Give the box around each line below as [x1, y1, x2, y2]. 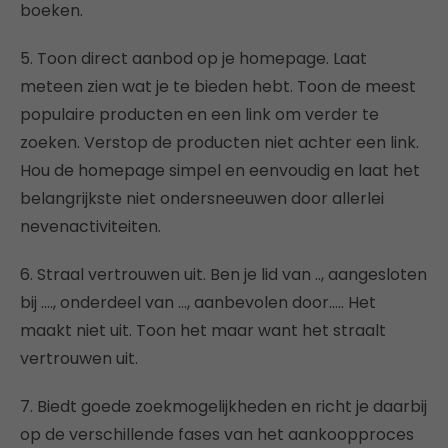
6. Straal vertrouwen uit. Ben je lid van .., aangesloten [20, 262, 427, 286]
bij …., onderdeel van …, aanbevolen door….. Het [20, 290, 376, 314]
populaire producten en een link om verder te [20, 102, 379, 126]
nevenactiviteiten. [20, 214, 161, 238]
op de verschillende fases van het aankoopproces [20, 422, 414, 446]
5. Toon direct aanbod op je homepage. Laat [20, 46, 367, 70]
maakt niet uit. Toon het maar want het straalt [20, 318, 386, 342]
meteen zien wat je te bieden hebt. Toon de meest [20, 74, 416, 98]
